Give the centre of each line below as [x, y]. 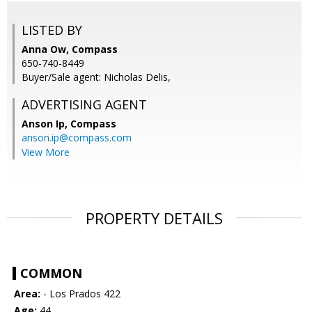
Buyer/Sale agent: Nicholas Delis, [96, 77]
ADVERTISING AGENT [84, 105]
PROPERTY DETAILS [154, 218]
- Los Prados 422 [80, 294]
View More [46, 153]
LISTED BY [52, 30]
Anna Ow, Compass [70, 49]
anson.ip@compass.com [77, 138]
